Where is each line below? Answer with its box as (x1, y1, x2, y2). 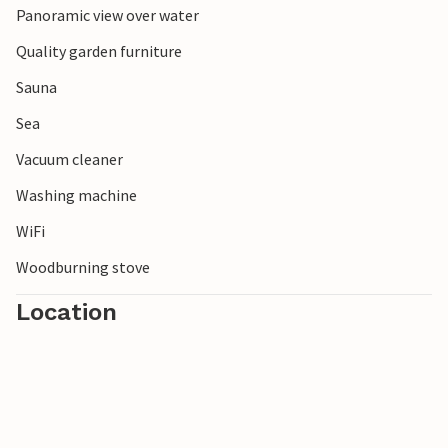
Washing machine (16, 185, 137, 206)
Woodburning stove (16, 257, 150, 278)
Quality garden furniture (16, 41, 182, 62)
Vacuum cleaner (16, 149, 123, 170)
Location (16, 298, 117, 327)
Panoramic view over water (16, 5, 199, 26)
